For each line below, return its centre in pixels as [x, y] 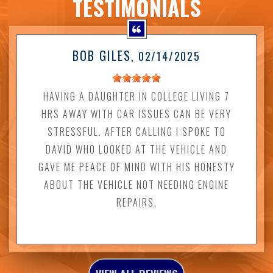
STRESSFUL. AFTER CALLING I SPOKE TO [136, 131]
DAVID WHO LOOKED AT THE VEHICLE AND [136, 149]
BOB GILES [102, 55]
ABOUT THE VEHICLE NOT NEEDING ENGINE [136, 184]
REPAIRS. [136, 202]
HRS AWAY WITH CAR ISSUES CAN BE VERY [136, 114]
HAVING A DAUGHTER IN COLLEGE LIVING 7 [136, 96]
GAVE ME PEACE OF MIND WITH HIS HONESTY [136, 167]
